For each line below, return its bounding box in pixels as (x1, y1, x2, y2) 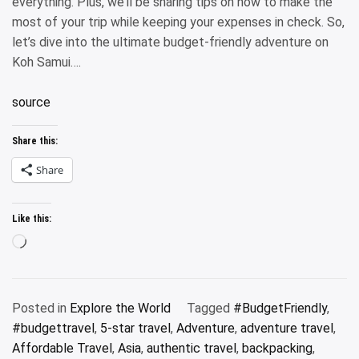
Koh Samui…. (12, 54, 81, 70)
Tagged (187, 301, 233, 316)
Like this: (12, 213, 51, 224)
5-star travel (100, 321, 171, 336)
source (12, 95, 50, 110)
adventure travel (240, 321, 333, 336)
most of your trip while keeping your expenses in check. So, (12, 14, 345, 30)
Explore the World (70, 301, 171, 316)
